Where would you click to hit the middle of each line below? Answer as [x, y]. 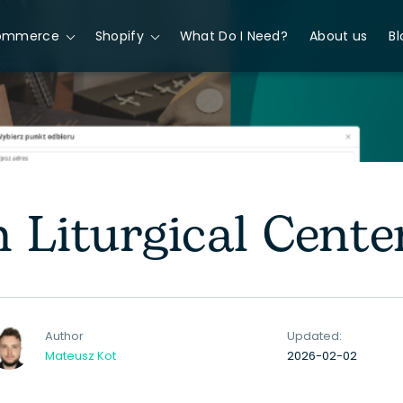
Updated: [315, 336]
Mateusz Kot [81, 356]
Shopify [119, 36]
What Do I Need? [234, 36]
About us [339, 36]
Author [64, 336]
